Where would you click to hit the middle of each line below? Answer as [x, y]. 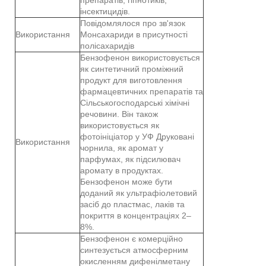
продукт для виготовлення [131, 80]
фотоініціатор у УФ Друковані [137, 136]
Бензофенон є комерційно [132, 238]
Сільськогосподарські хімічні [135, 102]
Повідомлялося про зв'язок [133, 23]
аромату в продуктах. [122, 170]
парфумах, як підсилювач [130, 159]
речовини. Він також [119, 114]
